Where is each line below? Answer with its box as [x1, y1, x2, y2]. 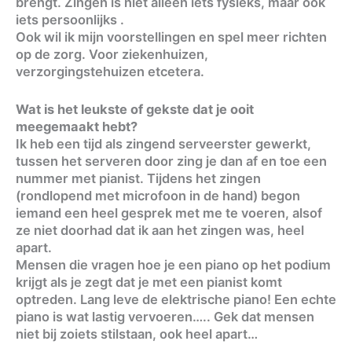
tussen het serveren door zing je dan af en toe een [16, 153, 327, 170]
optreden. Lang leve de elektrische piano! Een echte [16, 291, 336, 308]
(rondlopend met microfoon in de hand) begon [16, 188, 300, 204]
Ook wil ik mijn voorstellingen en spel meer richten [16, 29, 327, 45]
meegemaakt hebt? [16, 119, 137, 135]
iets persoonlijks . [16, 12, 124, 27]
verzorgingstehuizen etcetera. [16, 64, 204, 79]
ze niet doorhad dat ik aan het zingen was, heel [16, 222, 304, 239]
